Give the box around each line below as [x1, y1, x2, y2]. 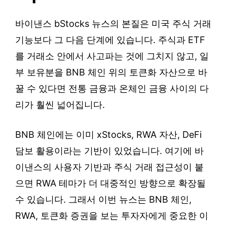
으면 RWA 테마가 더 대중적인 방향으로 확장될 [15, 178, 206, 189]
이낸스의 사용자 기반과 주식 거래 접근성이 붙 [15, 162, 204, 173]
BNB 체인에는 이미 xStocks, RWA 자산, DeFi [15, 129, 202, 140]
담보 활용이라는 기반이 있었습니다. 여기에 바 [15, 145, 204, 157]
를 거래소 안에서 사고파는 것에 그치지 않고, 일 [15, 51, 209, 62]
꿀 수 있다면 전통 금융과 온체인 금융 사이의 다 [15, 83, 209, 94]
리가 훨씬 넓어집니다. [15, 99, 105, 110]
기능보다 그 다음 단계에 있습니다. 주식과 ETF [15, 34, 205, 46]
